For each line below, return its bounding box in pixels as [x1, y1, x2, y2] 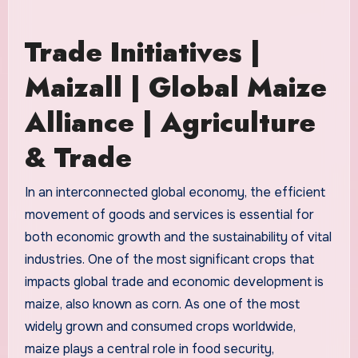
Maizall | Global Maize [24, 68, 327, 108]
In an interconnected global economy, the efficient [24, 183, 325, 201]
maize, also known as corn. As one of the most [24, 295, 300, 312]
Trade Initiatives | [24, 33, 261, 73]
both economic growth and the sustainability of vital [24, 228, 332, 245]
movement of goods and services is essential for [24, 205, 314, 223]
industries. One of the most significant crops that [24, 250, 314, 268]
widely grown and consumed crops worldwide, [24, 317, 296, 335]
